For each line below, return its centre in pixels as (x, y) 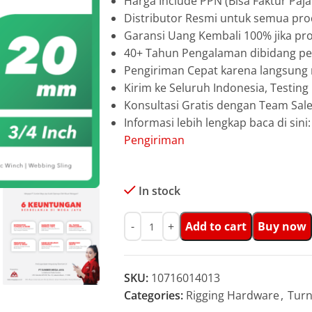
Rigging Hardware (232, 295)
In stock (159, 191)
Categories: (153, 295)
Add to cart (216, 226)
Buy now (282, 226)
